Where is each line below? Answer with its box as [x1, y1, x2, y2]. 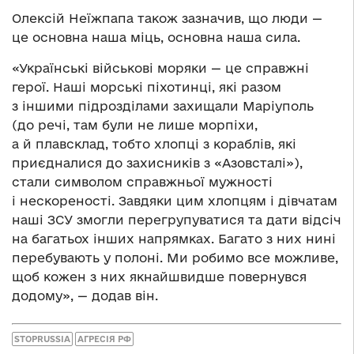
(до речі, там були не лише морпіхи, [12, 117, 258, 132]
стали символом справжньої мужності [12, 174, 273, 189]
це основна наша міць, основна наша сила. [12, 29, 300, 44]
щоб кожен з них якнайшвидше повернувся [12, 269, 307, 284]
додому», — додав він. [12, 288, 158, 303]
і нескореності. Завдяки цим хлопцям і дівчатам [12, 193, 337, 208]
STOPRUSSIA [14, 334, 70, 345]
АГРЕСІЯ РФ [77, 334, 131, 345]
